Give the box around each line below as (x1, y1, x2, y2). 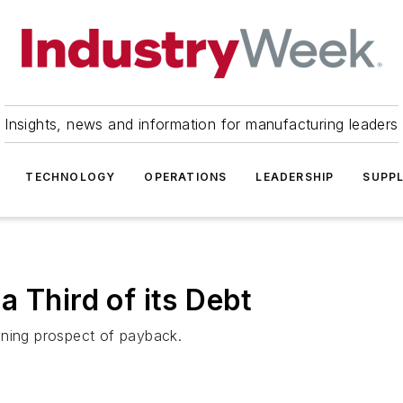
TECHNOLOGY (25, 170, 116, 184)
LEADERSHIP (255, 170, 335, 184)
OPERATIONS (144, 170, 228, 184)
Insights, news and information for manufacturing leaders (4, 115, 399, 133)
